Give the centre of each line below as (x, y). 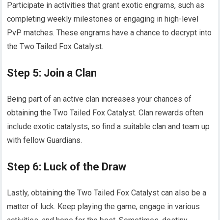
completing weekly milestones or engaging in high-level (103, 19)
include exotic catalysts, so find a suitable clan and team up (109, 126)
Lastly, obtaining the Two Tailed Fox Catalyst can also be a (107, 192)
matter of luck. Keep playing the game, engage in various (104, 206)
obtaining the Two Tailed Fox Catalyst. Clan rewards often (105, 112)
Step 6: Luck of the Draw (67, 166)
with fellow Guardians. (45, 140)
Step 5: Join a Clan (52, 73)
